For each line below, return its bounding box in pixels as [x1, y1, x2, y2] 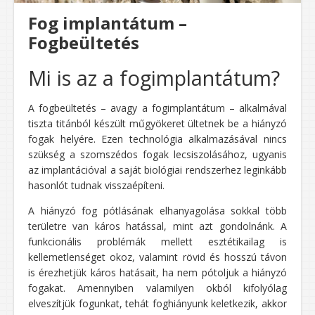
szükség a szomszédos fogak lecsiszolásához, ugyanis [28, 148, 287, 162]
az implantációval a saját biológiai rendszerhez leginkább [28, 163, 287, 177]
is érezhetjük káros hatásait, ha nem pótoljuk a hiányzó [28, 266, 287, 280]
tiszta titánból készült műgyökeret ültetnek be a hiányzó [28, 117, 287, 131]
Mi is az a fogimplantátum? [28, 64, 280, 92]
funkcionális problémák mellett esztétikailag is [28, 235, 287, 249]
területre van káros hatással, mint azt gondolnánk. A [28, 219, 287, 233]
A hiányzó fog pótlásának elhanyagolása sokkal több [28, 204, 287, 218]
